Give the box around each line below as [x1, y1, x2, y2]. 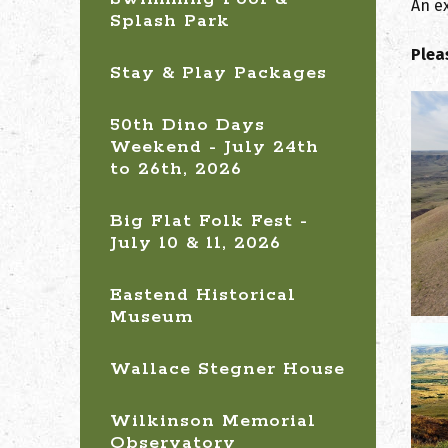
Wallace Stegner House [110, 358, 345, 380]
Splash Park [110, 10, 230, 32]
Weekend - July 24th [110, 136, 319, 158]
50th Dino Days [110, 114, 265, 136]
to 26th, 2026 [110, 158, 242, 180]
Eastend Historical [110, 284, 296, 306]
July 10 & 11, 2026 [110, 232, 281, 254]
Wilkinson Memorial [110, 410, 316, 432]
